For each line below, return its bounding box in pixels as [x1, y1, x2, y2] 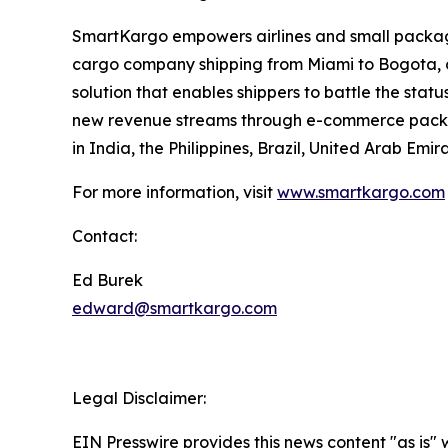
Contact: [72, 226, 137, 246]
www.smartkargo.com [277, 182, 445, 202]
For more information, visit [72, 182, 277, 202]
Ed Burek [72, 270, 147, 290]
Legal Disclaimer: [72, 388, 206, 408]
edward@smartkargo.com [72, 298, 277, 318]
